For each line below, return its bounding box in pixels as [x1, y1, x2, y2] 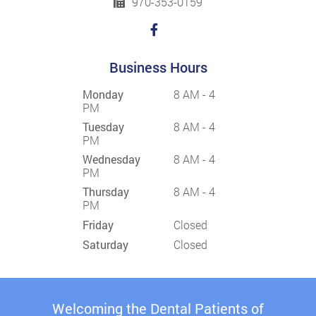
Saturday [82, 236, 128, 252]
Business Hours [109, 57, 207, 76]
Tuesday [82, 119, 124, 134]
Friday [82, 217, 114, 232]
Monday [82, 86, 123, 102]
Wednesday [82, 151, 140, 166]
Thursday [82, 183, 129, 199]
